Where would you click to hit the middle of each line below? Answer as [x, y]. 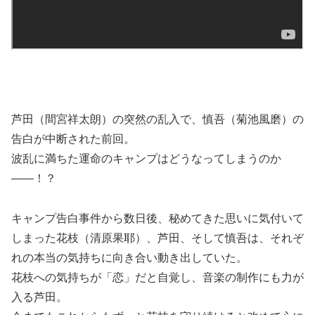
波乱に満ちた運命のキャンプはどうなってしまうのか [146, 159]
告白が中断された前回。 [73, 139]
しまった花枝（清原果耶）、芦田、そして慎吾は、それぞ [157, 238]
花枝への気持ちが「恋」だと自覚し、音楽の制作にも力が [157, 278]
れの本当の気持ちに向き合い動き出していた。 [129, 258]
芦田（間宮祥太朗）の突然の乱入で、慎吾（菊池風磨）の [157, 120]
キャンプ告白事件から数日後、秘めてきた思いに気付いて [157, 219]
